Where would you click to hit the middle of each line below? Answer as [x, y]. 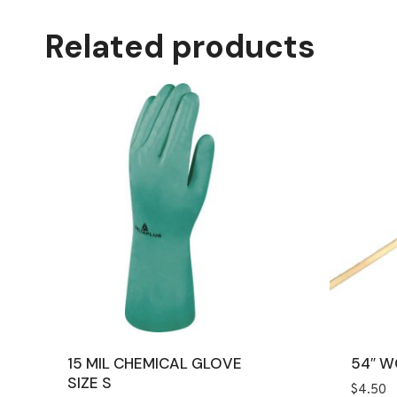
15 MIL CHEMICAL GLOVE [154, 363]
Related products [180, 47]
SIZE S [89, 382]
